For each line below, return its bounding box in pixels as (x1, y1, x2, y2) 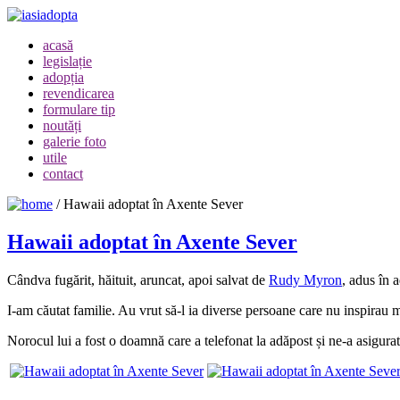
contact (43, 166, 83, 181)
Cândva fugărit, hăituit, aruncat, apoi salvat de (7, 271, 269, 287)
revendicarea (43, 86, 114, 101)
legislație (43, 54, 92, 69)
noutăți (43, 118, 81, 133)
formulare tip (43, 102, 115, 117)
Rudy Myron (269, 271, 342, 287)
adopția (43, 70, 84, 85)
